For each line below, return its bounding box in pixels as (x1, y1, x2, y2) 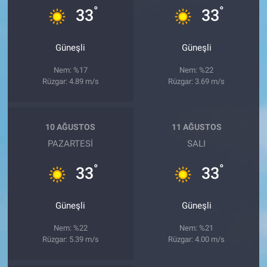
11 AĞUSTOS (171, 122, 222, 132)
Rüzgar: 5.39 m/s (42, 234, 99, 244)
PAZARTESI (48, 138, 94, 149)
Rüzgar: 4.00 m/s (168, 234, 225, 244)
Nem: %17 (53, 65, 88, 74)
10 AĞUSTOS (45, 122, 96, 132)
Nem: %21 (179, 223, 214, 232)
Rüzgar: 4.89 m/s (42, 76, 99, 86)
